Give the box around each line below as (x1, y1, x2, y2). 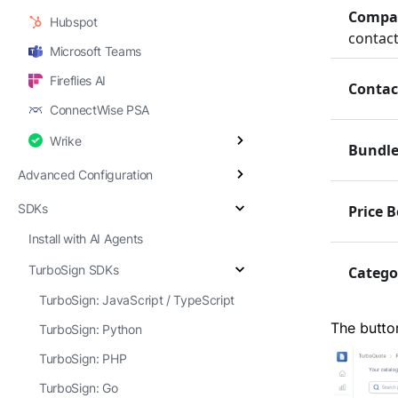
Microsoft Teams (50, 44, 142, 59)
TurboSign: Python (39, 322, 142, 337)
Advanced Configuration (18, 166, 153, 182)
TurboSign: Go (39, 380, 118, 395)
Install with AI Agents (28, 231, 143, 246)
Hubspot (50, 14, 98, 29)
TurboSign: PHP (39, 351, 127, 366)
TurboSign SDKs (28, 261, 119, 277)
